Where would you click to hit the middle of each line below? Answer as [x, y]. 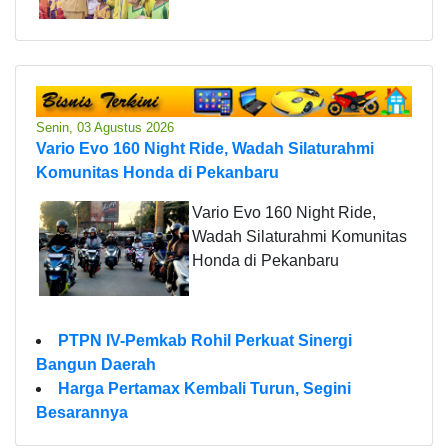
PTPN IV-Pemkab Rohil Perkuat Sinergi [205, 340]
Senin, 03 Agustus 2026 [105, 127]
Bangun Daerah [96, 364]
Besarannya [82, 412]
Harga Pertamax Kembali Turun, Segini [204, 388]
